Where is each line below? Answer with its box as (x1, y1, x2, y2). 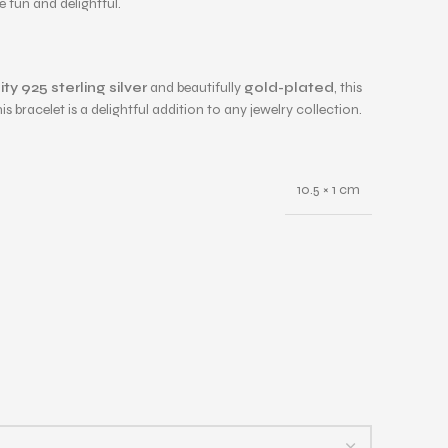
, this (334, 79, 362, 96)
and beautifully (147, 79, 244, 96)
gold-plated (244, 79, 334, 96)
